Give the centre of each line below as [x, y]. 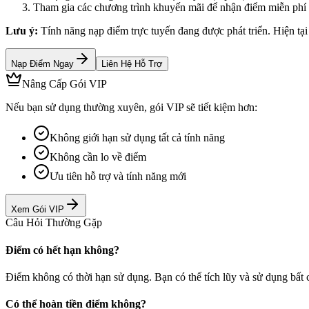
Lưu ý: [22, 31]
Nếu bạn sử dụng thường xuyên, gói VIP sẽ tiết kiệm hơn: [131, 108]
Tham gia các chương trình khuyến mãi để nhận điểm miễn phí [170, 8]
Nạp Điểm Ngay [42, 64]
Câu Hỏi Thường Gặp [54, 223]
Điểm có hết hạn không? [62, 250]
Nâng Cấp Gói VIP [64, 84]
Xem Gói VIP [38, 210]
